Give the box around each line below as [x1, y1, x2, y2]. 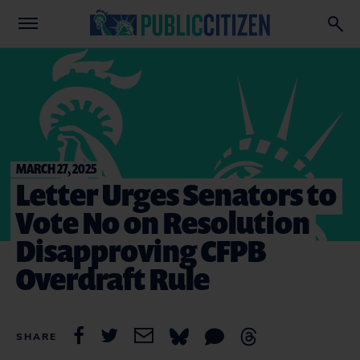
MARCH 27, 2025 [16, 159, 96, 178]
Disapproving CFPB [16, 230, 266, 271]
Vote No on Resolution [16, 202, 310, 243]
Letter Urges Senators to [16, 174, 337, 215]
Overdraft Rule [16, 258, 210, 299]
